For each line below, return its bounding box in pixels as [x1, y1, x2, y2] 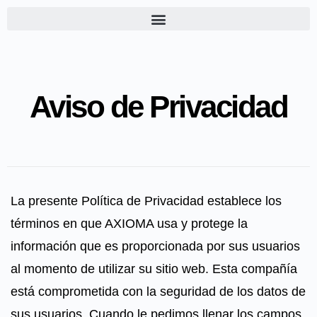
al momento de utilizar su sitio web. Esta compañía [11, 262, 297, 276]
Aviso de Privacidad [29, 89, 288, 124]
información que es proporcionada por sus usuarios [11, 239, 300, 253]
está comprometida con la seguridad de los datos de [11, 284, 306, 299]
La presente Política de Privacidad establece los [11, 194, 282, 208]
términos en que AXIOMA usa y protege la [11, 217, 248, 231]
